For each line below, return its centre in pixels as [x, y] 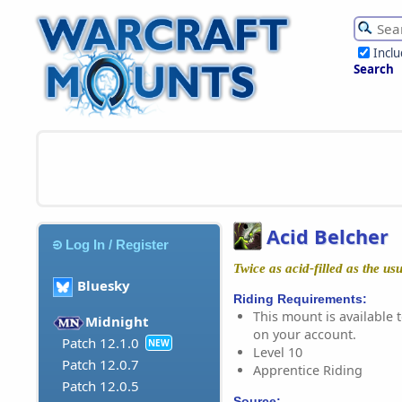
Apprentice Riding [308, 370]
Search [374, 69]
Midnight [118, 322]
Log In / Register [118, 244]
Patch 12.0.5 [100, 386]
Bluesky [104, 286]
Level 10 [278, 352]
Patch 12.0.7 [100, 365]
